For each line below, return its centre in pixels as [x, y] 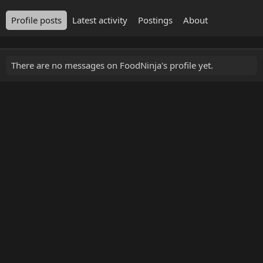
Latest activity [100, 20]
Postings [155, 20]
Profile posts [36, 20]
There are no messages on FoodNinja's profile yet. [112, 65]
